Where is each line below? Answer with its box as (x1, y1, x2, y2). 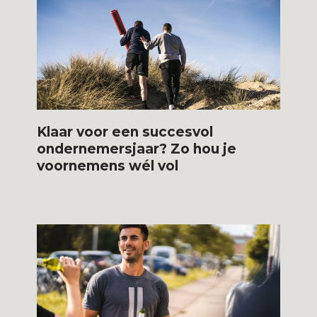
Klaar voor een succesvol (37, 123, 214, 140)
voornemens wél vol (37, 157, 179, 174)
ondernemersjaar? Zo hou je (37, 140, 237, 157)
